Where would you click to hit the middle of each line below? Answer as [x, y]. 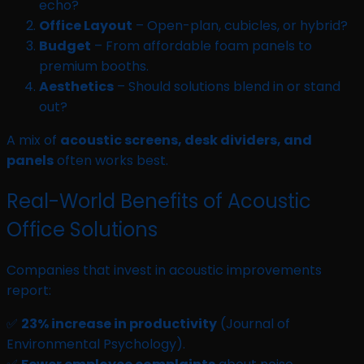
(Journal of [253, 324]
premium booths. [94, 67]
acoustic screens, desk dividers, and [186, 141]
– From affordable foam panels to [201, 46]
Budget [65, 46]
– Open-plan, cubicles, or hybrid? [240, 26]
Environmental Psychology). [96, 344]
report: [29, 291]
